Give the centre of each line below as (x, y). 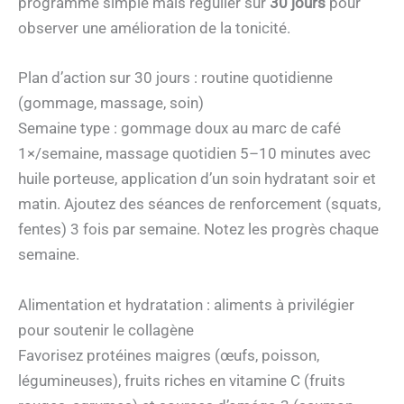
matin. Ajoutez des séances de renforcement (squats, (199, 204)
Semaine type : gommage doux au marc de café (179, 129)
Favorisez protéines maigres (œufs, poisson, (169, 355)
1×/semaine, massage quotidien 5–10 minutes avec (194, 154)
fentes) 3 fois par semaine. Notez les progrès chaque (198, 230)
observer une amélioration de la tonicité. (154, 28)
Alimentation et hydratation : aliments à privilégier (186, 304)
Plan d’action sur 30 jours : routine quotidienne (175, 78)
